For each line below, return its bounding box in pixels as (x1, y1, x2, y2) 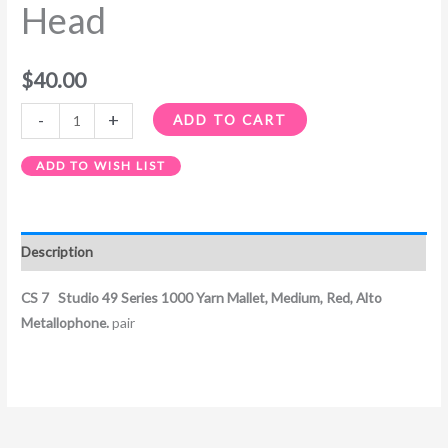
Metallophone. (21, 313, 110, 331)
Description (21, 243, 94, 261)
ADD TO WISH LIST (36, 158, 167, 174)
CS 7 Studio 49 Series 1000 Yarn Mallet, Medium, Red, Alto (21, 288, 383, 306)
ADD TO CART (172, 110, 287, 128)
